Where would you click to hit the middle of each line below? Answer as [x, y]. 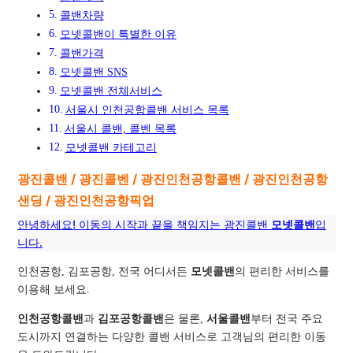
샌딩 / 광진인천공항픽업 [86, 200]
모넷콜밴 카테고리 [111, 147]
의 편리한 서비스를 [282, 271]
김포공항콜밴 [131, 318]
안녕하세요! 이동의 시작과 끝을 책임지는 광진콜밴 [145, 224]
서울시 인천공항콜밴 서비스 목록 [147, 110]
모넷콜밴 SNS [93, 72]
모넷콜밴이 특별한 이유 [118, 34]
